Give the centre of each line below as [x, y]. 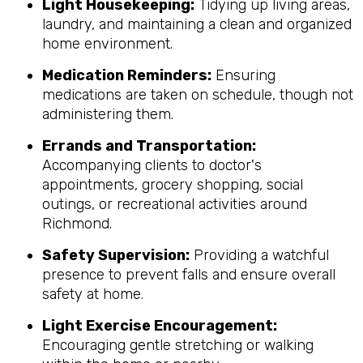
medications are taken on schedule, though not [198, 94]
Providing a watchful [259, 255]
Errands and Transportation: [149, 145]
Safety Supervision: [116, 255]
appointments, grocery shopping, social [173, 184]
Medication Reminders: [127, 75]
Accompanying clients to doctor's [152, 165]
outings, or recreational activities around [175, 204]
